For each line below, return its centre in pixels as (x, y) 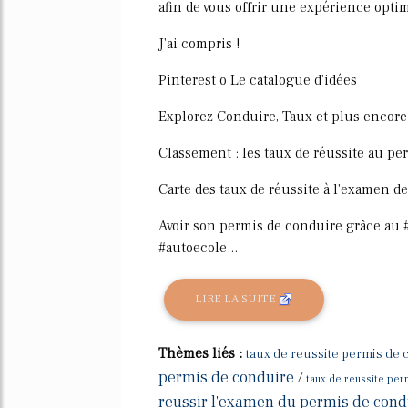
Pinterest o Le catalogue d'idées (258, 80)
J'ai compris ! (199, 43)
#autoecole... (198, 247)
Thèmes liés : (202, 353)
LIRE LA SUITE (237, 299)
